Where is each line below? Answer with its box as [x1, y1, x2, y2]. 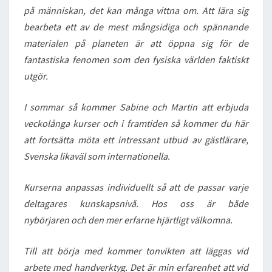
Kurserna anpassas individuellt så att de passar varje [24, 181, 248, 193]
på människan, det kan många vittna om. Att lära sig [24, 4, 248, 16]
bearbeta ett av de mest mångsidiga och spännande [24, 21, 248, 33]
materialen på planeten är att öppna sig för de [24, 37, 248, 49]
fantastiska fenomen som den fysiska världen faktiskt [24, 53, 248, 66]
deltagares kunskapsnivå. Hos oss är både [24, 197, 248, 209]
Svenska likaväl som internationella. [24, 150, 170, 162]
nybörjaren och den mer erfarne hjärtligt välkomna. [24, 214, 233, 226]
